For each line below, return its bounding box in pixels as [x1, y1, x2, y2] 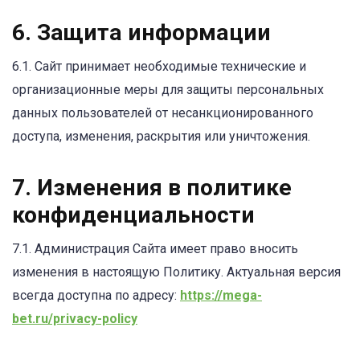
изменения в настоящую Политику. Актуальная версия [12, 264, 341, 280]
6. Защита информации [12, 19, 271, 47]
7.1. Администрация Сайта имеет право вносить [12, 241, 298, 257]
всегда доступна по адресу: [12, 288, 180, 304]
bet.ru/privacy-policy [12, 311, 137, 327]
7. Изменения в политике [12, 174, 292, 202]
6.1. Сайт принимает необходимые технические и [12, 59, 306, 75]
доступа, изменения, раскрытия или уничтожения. [12, 129, 310, 145]
